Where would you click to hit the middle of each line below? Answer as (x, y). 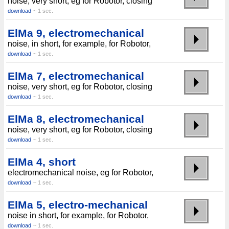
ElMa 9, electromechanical (76, 33)
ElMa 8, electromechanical (76, 119)
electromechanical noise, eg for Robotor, (81, 173)
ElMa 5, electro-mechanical (78, 205)
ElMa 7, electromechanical (76, 76)
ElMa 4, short (42, 162)
